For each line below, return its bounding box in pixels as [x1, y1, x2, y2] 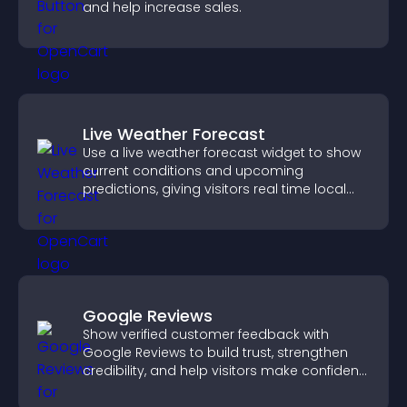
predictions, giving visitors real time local [83, 180, 346, 198]
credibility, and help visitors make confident [83, 362, 363, 380]
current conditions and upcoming [83, 162, 303, 180]
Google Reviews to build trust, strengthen [83, 343, 348, 362]
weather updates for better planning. [83, 198, 322, 216]
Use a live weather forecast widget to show [83, 144, 361, 162]
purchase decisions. [83, 380, 214, 398]
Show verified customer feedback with [83, 325, 329, 343]
